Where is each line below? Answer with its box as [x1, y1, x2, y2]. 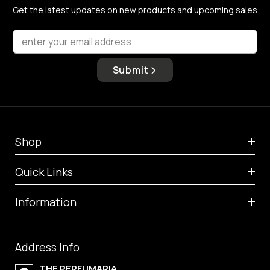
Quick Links [15, 164, 73, 179]
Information [15, 194, 77, 209]
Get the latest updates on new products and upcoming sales [13, 4, 257, 16]
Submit [112, 63, 149, 77]
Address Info [15, 239, 80, 254]
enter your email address [22, 34, 131, 48]
